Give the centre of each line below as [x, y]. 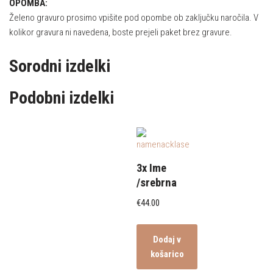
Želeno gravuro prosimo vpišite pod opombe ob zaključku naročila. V [134, 18]
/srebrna [157, 183]
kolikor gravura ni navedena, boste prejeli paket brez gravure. [121, 32]
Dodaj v [167, 239]
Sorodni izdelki [60, 66]
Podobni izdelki [62, 98]
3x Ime [151, 168]
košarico [167, 254]
